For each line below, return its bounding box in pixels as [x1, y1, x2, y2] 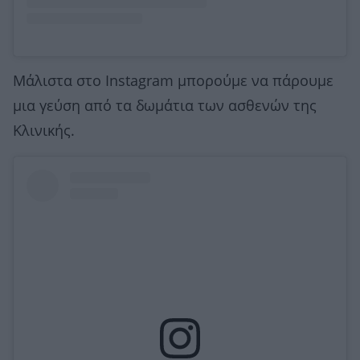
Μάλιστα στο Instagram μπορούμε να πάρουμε [13, 73, 333, 90]
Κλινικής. [13, 123, 75, 140]
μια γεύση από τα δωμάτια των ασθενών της [13, 98, 317, 115]
